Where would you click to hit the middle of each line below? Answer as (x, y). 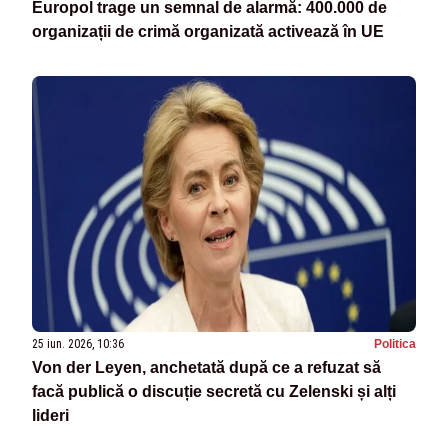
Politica (395, 344)
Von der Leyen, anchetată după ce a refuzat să (206, 368)
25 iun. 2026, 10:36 (78, 344)
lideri (50, 416)
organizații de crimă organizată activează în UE (208, 32)
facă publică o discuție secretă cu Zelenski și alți (214, 392)
